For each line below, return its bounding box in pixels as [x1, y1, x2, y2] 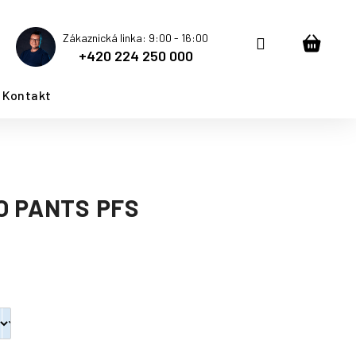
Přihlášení [264, 33, 334, 52]
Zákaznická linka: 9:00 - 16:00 [63, 31, 208, 44]
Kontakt [2, 87, 52, 103]
